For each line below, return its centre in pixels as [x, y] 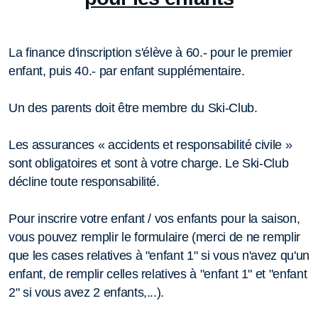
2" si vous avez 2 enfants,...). [87, 292]
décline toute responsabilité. [84, 181]
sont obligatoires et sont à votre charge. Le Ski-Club [149, 163]
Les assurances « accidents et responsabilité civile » [150, 144]
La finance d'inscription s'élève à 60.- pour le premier [150, 52]
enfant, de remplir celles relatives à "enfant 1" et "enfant [158, 274]
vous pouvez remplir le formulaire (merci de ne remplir [154, 237]
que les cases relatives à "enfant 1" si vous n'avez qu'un [159, 255]
